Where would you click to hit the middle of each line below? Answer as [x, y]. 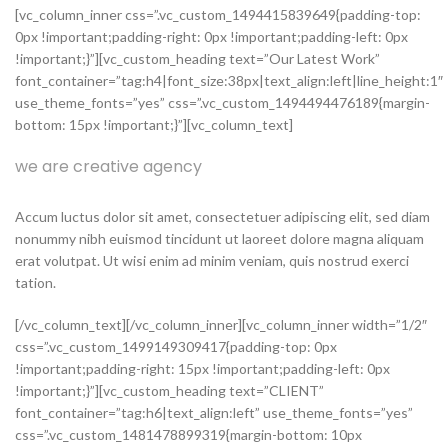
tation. [35, 282]
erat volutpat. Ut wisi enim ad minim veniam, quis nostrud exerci [212, 260]
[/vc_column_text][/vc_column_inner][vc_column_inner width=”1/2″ [221, 324]
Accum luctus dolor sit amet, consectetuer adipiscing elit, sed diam [222, 216]
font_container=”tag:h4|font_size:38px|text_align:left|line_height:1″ [229, 80]
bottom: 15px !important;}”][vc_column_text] [154, 124]
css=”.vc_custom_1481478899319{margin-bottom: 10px [188, 434]
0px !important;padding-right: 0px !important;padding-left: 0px [211, 36]
